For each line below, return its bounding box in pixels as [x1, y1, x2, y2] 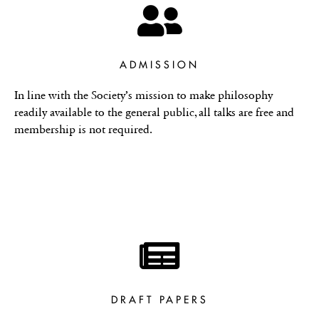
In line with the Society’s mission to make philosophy [14, 88, 273, 102]
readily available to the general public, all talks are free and [14, 105, 294, 119]
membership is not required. [14, 122, 152, 136]
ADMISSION [120, 58, 199, 71]
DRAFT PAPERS [110, 293, 209, 306]
